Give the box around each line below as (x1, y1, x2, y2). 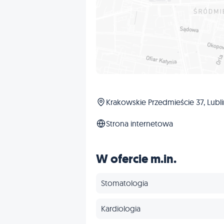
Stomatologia (101, 178, 148, 188)
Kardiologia (101, 203, 140, 214)
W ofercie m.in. (96, 151, 176, 167)
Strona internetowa (106, 118, 173, 129)
